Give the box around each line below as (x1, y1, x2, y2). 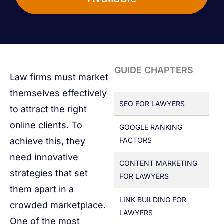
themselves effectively (10, 88, 107, 99)
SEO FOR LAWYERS (119, 99, 185, 108)
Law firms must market (10, 72, 108, 83)
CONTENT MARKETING (119, 159, 197, 168)
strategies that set (10, 168, 88, 179)
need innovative (10, 152, 78, 163)
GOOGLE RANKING (119, 123, 182, 132)
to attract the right (10, 104, 87, 115)
